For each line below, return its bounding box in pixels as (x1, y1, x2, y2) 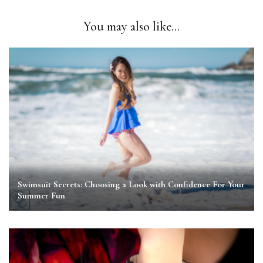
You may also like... (83, 19, 180, 35)
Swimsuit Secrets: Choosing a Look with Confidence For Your (18, 179, 245, 190)
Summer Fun (18, 190, 65, 201)
